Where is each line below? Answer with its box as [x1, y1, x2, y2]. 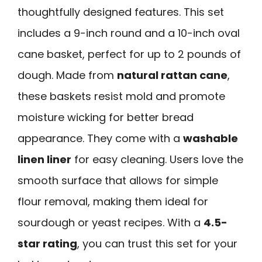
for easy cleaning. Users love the [71, 152, 243, 167]
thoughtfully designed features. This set [18, 5, 224, 20]
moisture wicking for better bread [18, 110, 194, 125]
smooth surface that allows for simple [18, 173, 218, 188]
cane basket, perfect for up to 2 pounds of [18, 47, 241, 62]
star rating [18, 236, 77, 251]
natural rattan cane [117, 68, 227, 83]
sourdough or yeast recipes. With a [18, 215, 204, 230]
